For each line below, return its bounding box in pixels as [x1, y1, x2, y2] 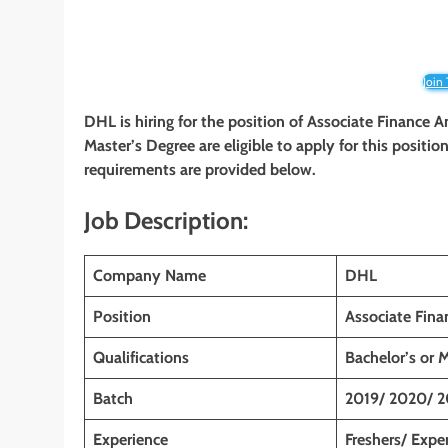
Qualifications [93, 347, 189, 367]
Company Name [93, 265, 206, 285]
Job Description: [84, 206, 248, 236]
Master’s [84, 136, 142, 156]
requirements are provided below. [84, 160, 316, 180]
